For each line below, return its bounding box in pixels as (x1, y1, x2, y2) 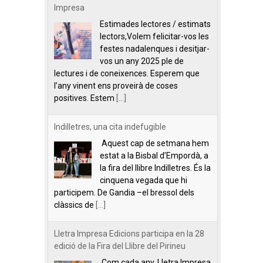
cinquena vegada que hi (100, 176, 187, 185)
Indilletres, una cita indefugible (54, 122, 166, 131)
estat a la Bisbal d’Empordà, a (100, 151, 208, 160)
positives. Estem (54, 93, 116, 103)
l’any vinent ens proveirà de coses (54, 81, 178, 90)
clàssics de (54, 200, 96, 210)
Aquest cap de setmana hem (100, 139, 209, 148)
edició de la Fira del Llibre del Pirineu (54, 241, 186, 251)
